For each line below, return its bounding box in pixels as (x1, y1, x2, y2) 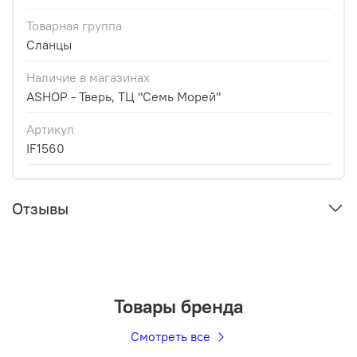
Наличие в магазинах (26, 69, 150, 86)
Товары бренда (114, 293, 243, 318)
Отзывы (12, 198, 69, 219)
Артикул (26, 121, 74, 138)
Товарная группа (26, 18, 122, 34)
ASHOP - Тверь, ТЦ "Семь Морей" (26, 88, 221, 105)
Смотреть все (130, 328, 214, 344)
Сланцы (26, 37, 72, 53)
